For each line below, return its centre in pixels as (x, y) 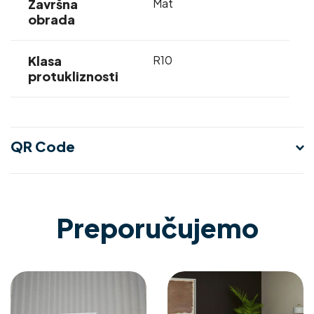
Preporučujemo (157, 228)
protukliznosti (74, 76)
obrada (52, 19)
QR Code (43, 146)
